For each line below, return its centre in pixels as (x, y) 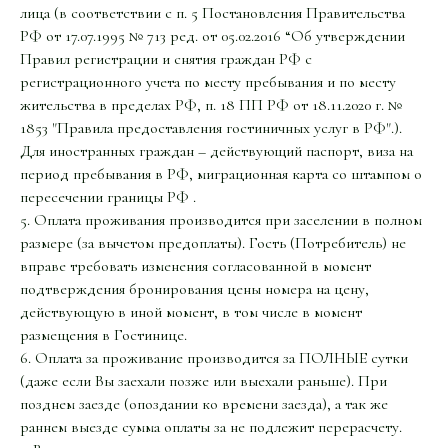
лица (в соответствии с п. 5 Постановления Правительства (212, 12)
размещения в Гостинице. (103, 334)
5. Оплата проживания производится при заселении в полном (221, 219)
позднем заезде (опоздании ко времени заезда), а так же (204, 403)
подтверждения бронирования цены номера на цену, (194, 288)
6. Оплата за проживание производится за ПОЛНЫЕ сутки (214, 357)
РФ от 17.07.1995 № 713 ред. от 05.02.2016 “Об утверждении (212, 35)
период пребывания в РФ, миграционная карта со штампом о (221, 173)
